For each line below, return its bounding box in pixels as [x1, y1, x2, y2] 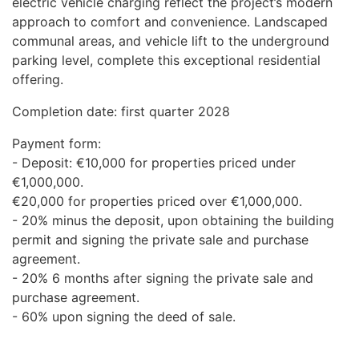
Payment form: [12, 135, 101, 151]
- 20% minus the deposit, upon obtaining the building [12, 212, 334, 228]
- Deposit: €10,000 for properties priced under [12, 155, 296, 171]
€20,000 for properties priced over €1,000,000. [12, 193, 302, 209]
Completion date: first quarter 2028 [12, 103, 230, 119]
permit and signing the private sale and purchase [12, 232, 309, 248]
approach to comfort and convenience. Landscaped [12, 14, 328, 30]
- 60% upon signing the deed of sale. [12, 309, 236, 325]
